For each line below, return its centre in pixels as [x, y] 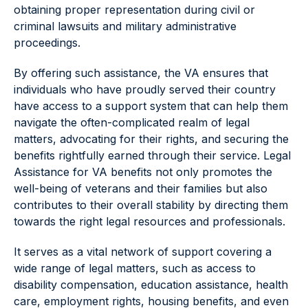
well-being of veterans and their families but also [141, 189]
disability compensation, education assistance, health [151, 285]
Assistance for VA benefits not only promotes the [143, 172]
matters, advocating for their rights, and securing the [151, 139]
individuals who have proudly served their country [145, 90]
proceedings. [47, 43]
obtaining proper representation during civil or [134, 10]
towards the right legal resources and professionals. [150, 222]
